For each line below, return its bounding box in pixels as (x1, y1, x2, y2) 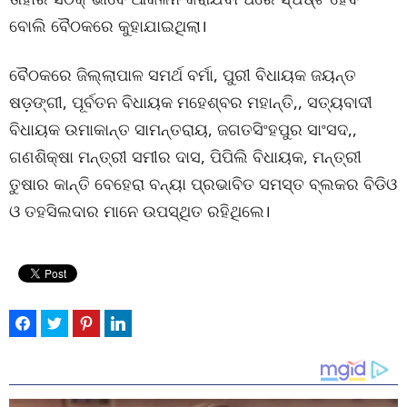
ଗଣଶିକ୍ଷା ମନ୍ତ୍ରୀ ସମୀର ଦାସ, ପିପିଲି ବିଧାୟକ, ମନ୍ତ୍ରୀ (9, 145, 362, 168)
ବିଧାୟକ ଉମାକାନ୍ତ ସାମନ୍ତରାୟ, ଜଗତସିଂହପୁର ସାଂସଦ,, (9, 118, 357, 141)
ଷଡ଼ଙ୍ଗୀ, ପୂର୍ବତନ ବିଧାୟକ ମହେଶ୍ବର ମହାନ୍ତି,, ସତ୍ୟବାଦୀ (9, 91, 372, 114)
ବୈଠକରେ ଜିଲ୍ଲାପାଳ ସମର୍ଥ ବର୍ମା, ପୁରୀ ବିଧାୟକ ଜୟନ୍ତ (9, 64, 356, 86)
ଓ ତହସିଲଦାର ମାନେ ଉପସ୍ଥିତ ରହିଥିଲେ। (9, 200, 271, 223)
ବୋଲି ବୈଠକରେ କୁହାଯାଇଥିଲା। (9, 15, 207, 37)
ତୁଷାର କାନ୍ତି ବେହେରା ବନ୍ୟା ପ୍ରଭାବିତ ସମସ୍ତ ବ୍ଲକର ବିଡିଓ (9, 173, 397, 195)
